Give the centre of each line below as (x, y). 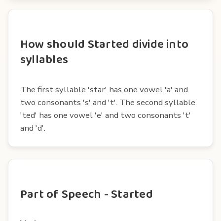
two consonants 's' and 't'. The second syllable (108, 102)
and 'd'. (33, 128)
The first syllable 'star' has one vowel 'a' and (104, 89)
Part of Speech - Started (87, 194)
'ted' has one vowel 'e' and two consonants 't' (106, 115)
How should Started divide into (105, 44)
